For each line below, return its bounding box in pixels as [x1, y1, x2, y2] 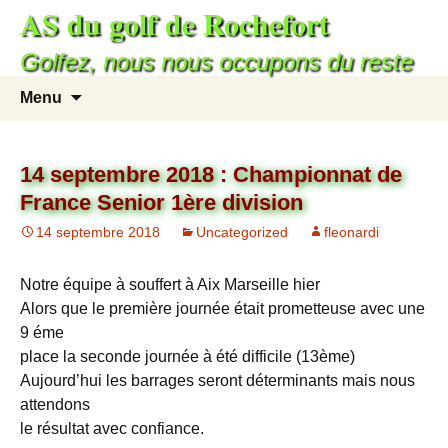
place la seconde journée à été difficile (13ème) [20, 348, 355, 365]
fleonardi [324, 224, 379, 240]
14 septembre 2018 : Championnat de [20, 162, 402, 187]
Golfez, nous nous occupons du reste [20, 48, 413, 75]
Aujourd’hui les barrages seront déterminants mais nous [20, 372, 415, 389]
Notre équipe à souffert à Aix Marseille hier [20, 276, 320, 293]
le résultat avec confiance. [20, 420, 204, 437]
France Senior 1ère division [20, 190, 303, 215]
